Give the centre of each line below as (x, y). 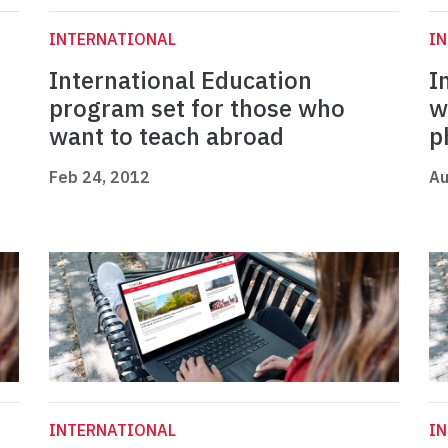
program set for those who (197, 108)
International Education (180, 80)
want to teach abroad (166, 136)
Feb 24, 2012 (99, 177)
